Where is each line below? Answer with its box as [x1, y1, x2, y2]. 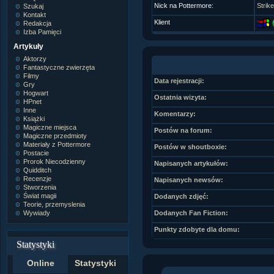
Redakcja [23, 19, 52, 27]
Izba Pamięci [23, 28, 62, 35]
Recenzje [23, 174, 52, 182]
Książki [23, 114, 45, 122]
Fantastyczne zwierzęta [23, 63, 95, 71]
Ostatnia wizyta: [154, 94, 207, 101]
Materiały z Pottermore [23, 140, 91, 148]
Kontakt [23, 10, 46, 18]
